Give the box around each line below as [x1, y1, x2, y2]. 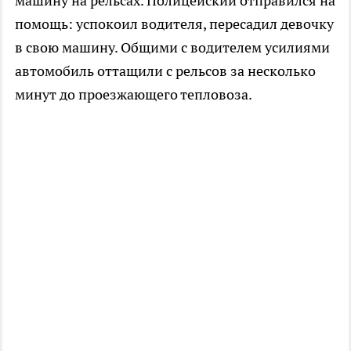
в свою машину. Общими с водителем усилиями [15, 38, 330, 57]
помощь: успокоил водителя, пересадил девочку [15, 15, 334, 34]
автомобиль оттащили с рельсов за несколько [15, 62, 316, 81]
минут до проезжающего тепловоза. [15, 85, 252, 104]
